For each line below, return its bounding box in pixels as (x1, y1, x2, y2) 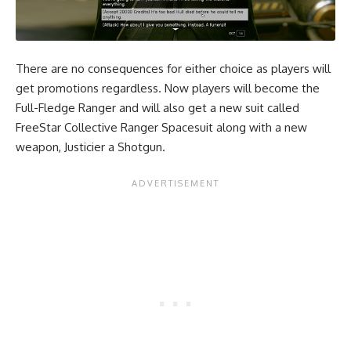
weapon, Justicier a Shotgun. (16, 139, 168, 154)
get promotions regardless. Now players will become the (16, 80, 320, 96)
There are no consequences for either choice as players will (16, 60, 331, 76)
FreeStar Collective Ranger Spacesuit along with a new (16, 119, 307, 135)
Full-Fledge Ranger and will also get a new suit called (16, 100, 299, 115)
